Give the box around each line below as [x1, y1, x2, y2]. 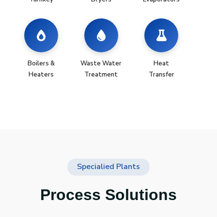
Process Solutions [40, 186, 177, 204]
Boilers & [27, 59, 55, 68]
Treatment [84, 70, 118, 79]
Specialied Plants [77, 161, 140, 172]
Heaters [28, 70, 54, 79]
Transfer [148, 70, 174, 79]
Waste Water [80, 59, 122, 68]
